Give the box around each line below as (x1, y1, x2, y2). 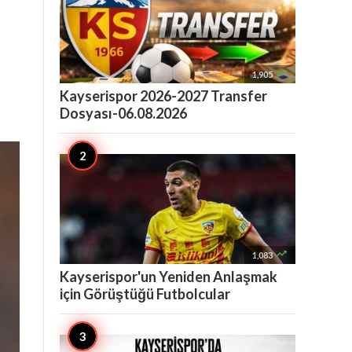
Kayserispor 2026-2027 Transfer (60, 87, 267, 104)
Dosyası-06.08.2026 (60, 104, 187, 122)
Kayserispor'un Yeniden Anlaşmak (60, 268, 277, 285)
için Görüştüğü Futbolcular (60, 285, 230, 302)
